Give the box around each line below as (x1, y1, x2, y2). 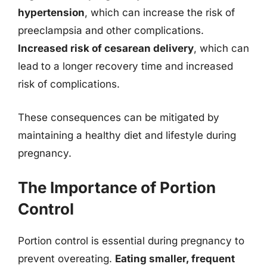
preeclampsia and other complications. (18, 24, 204, 36)
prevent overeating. (18, 253, 115, 265)
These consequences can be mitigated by (18, 111, 219, 123)
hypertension (18, 7, 85, 18)
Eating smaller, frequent (115, 253, 235, 265)
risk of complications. (18, 78, 120, 90)
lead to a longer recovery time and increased (18, 60, 233, 72)
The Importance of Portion (18, 178, 216, 197)
